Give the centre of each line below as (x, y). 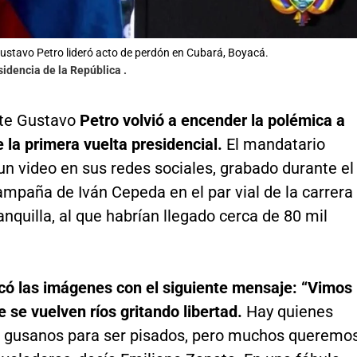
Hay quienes (289, 312)
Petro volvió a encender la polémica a (212, 121)
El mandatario (275, 145)
